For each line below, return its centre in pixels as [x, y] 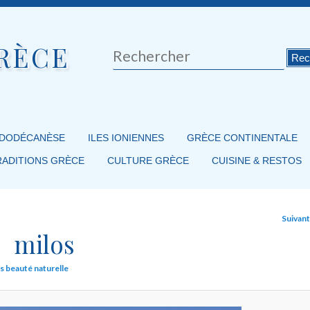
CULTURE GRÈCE [148, 161]
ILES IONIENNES [126, 138]
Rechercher [138, 53]
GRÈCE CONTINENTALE [242, 138]
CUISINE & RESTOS [256, 161]
